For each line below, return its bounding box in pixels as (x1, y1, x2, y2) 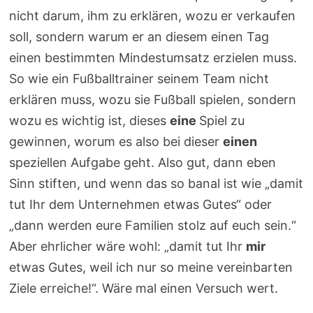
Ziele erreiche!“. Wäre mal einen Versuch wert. (9, 280, 279, 296)
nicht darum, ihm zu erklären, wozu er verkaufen (9, 8, 296, 23)
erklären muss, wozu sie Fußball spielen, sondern (9, 92, 297, 107)
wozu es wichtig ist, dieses (9, 112, 170, 128)
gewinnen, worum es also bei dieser (9, 133, 224, 149)
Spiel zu (199, 112, 245, 128)
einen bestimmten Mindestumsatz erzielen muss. (9, 50, 298, 65)
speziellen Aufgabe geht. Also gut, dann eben (9, 154, 277, 170)
